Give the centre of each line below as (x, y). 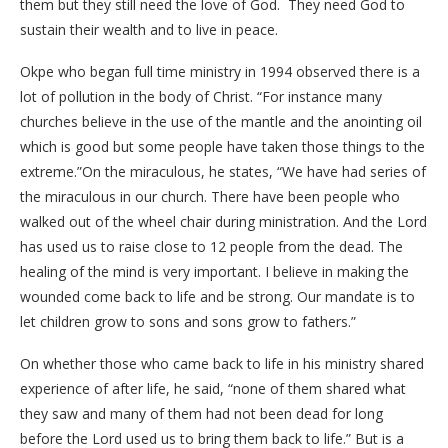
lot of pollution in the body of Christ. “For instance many (201, 96)
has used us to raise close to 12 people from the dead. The (211, 246)
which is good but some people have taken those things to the (222, 146)
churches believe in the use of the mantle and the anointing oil (221, 121)
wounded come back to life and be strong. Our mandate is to (217, 296)
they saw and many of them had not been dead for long (201, 413)
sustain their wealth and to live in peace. (149, 29)
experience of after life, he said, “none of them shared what (213, 388)
